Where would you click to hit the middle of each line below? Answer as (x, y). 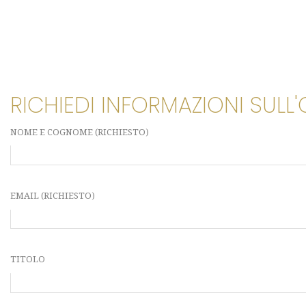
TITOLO (28, 260)
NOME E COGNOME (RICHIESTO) (80, 132)
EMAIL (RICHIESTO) (53, 196)
